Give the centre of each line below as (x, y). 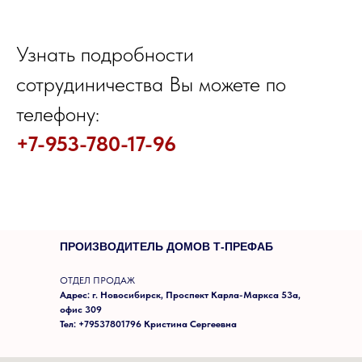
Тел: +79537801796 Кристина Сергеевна (148, 324)
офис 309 (81, 309)
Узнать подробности (105, 53)
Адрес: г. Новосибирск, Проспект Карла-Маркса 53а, (180, 295)
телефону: (58, 113)
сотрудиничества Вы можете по (151, 83)
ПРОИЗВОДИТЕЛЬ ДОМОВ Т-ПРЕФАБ (166, 246)
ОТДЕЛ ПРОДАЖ (97, 280)
